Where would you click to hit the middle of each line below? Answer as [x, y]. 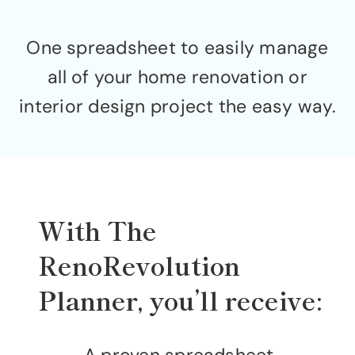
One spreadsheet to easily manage [177, 48]
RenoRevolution [139, 265]
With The [97, 230]
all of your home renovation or [177, 77]
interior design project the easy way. [177, 107]
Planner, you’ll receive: [180, 300]
